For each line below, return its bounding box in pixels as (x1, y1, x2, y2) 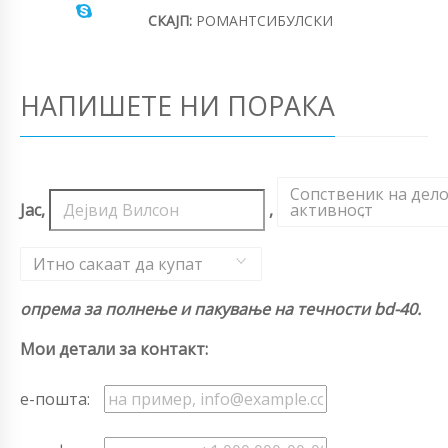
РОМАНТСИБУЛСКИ (192, 10, 333, 30)
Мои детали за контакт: (20, 337, 208, 360)
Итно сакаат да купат (33, 252, 203, 275)
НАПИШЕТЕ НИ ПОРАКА (20, 86, 335, 124)
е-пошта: (20, 387, 90, 410)
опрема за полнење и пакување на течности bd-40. (20, 297, 421, 320)
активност (289, 198, 373, 221)
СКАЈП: (148, 10, 192, 30)
